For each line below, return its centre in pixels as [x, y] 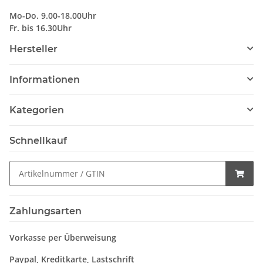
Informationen [45, 79]
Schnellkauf [38, 140]
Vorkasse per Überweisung [63, 237]
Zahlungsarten [45, 211]
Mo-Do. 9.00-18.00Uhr [53, 15]
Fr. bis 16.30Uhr [41, 28]
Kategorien [37, 110]
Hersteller [33, 49]
